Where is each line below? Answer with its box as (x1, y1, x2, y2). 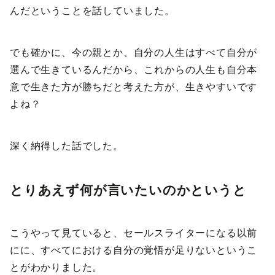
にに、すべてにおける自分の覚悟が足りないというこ (10, 245, 258, 256)
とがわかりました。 (10, 262, 103, 273)
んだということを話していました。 (10, 6, 175, 17)
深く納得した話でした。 (10, 141, 123, 152)
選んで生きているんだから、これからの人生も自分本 (10, 64, 258, 76)
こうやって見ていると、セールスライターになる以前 (10, 228, 258, 239)
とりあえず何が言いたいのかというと (10, 182, 247, 198)
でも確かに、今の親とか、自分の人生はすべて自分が (10, 47, 258, 58)
